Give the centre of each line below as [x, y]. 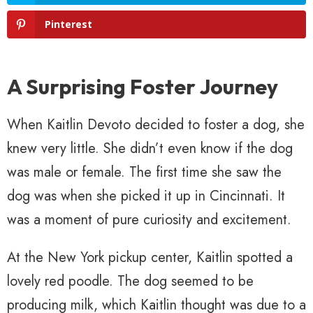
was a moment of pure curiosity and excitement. [149, 220]
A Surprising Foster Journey [143, 87]
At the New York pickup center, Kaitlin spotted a [150, 258]
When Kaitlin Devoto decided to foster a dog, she [156, 125]
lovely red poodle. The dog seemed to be [130, 282]
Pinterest [68, 24]
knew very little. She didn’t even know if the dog [150, 149]
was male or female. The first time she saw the [144, 173]
